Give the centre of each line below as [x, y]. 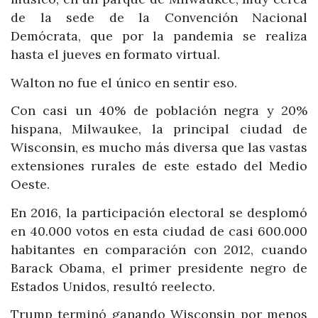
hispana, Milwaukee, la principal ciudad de [159, 129]
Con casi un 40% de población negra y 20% [159, 111]
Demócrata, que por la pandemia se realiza [159, 36]
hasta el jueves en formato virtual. [115, 55]
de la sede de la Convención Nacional [159, 18]
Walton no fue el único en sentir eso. [124, 82]
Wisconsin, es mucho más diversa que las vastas [159, 148]
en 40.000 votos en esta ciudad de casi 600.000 [159, 231]
